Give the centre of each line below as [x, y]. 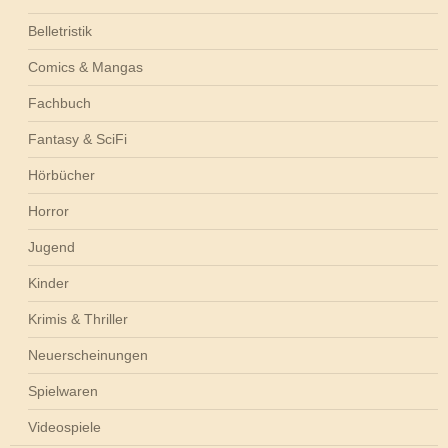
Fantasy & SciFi [77, 138]
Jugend [51, 246]
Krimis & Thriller [78, 318]
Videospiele [64, 426]
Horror [48, 210]
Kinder [48, 282]
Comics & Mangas [85, 66]
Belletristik [60, 30]
